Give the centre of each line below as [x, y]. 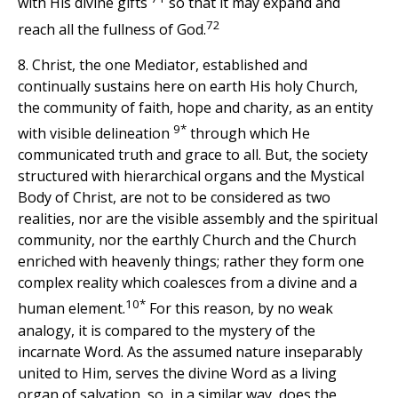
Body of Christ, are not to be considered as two [174, 198]
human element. [72, 309]
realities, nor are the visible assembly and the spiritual [198, 219]
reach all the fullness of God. [112, 30]
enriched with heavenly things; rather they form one [191, 262]
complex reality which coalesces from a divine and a [187, 283]
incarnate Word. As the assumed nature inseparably [190, 351]
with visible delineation [96, 134]
